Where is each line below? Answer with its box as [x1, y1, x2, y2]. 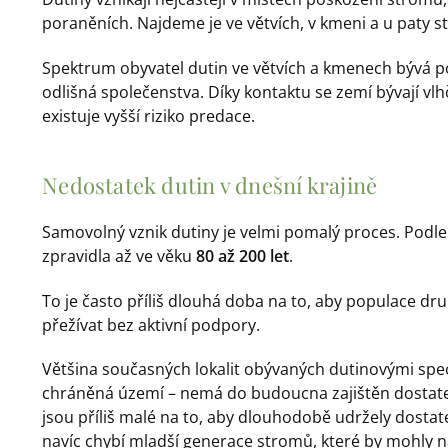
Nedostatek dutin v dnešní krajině [42, 169, 378, 200]
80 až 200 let [196, 244, 290, 267]
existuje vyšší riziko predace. [42, 104, 256, 127]
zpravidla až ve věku [42, 244, 197, 267]
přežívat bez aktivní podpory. [42, 313, 261, 336]
